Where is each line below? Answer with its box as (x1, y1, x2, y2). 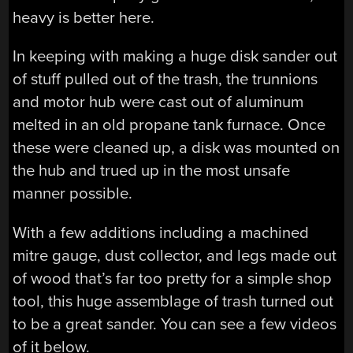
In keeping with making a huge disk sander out (13, 46, 338, 67)
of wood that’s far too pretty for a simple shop (13, 268, 333, 288)
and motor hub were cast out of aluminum (13, 92, 304, 113)
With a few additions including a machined (13, 222, 310, 243)
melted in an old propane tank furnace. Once (13, 115, 326, 136)
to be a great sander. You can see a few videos (13, 314, 337, 334)
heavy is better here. (13, 7, 155, 28)
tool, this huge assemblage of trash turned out (13, 291, 334, 311)
